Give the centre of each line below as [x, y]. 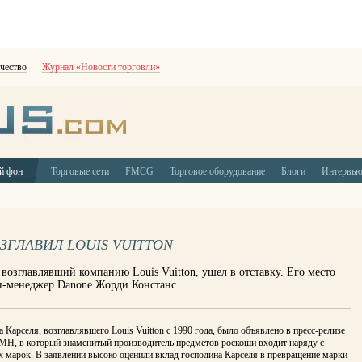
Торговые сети [80, 171]
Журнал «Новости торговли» [101, 67]
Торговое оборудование [217, 171]
